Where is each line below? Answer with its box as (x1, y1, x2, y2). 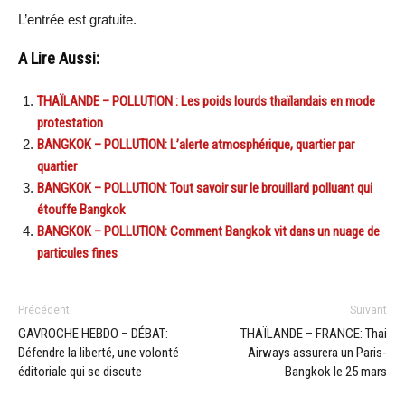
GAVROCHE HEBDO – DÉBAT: (18, 325, 168, 343)
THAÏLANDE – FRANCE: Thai (240, 325, 387, 343)
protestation (37, 115, 103, 132)
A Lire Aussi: (18, 49, 99, 70)
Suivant (350, 304, 387, 317)
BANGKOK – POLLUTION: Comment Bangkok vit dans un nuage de (37, 223, 380, 240)
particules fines (37, 245, 118, 262)
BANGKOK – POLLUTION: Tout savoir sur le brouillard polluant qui (37, 180, 372, 197)
